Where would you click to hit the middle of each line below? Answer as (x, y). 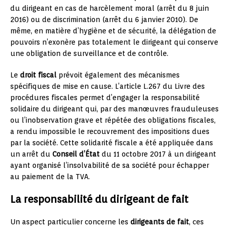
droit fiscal (38, 75)
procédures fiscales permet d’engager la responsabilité (105, 98)
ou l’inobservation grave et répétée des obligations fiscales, (113, 120)
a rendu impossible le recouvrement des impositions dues (110, 131)
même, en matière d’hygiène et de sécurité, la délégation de (113, 31)
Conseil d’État (76, 154)
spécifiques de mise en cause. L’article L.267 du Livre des (108, 86)
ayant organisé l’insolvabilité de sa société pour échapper (110, 165)
